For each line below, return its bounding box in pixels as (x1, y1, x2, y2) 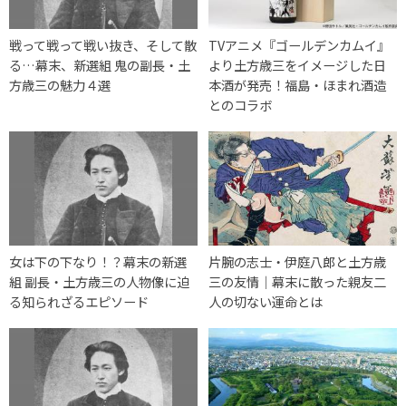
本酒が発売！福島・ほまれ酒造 (208, 74, 387, 94)
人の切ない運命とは (208, 291, 324, 311)
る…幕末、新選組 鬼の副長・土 (9, 54, 190, 74)
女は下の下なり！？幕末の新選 (9, 251, 187, 271)
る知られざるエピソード (9, 291, 149, 311)
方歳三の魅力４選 (9, 74, 111, 94)
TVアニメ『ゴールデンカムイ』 (208, 34, 391, 54)
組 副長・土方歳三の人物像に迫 (9, 271, 189, 291)
